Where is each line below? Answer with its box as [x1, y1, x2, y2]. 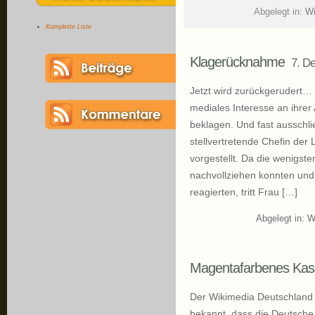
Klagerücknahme [190, 54, 285, 70]
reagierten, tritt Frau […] [190, 186, 297, 198]
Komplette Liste [46, 22, 91, 30]
